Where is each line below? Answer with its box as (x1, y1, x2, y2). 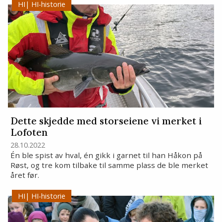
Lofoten (10, 126, 48, 139)
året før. (10, 170, 39, 180)
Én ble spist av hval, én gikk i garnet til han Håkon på (10, 150, 202, 161)
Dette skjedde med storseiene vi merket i (10, 115, 202, 127)
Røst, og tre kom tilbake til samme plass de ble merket (10, 160, 208, 170)
